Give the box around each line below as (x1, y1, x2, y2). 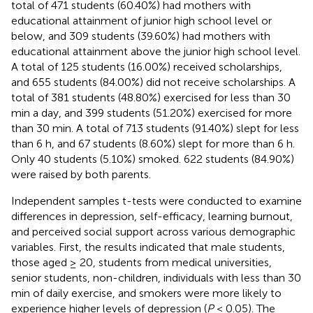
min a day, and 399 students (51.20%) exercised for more (11, 105, 292, 119)
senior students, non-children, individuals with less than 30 (11, 270, 301, 284)
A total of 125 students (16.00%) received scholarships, (11, 59, 282, 73)
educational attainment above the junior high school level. (11, 44, 300, 58)
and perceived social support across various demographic (11, 224, 296, 238)
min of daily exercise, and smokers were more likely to (11, 286, 282, 300)
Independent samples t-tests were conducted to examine (11, 194, 302, 208)
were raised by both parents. (11, 167, 151, 181)
